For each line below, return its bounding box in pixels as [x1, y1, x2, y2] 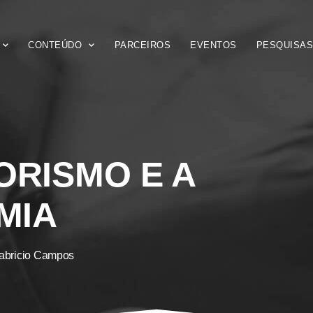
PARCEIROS [114, 40, 171, 51]
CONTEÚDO [28, 40, 82, 51]
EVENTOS [190, 40, 237, 51]
